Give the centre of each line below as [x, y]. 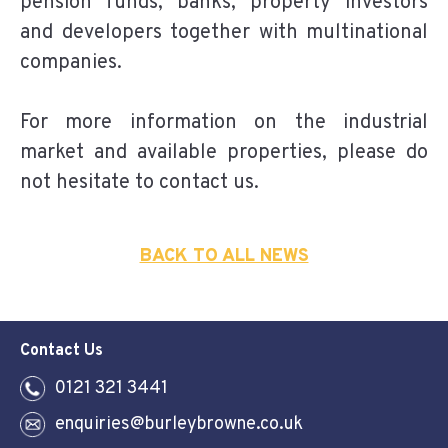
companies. [71, 62]
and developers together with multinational [224, 32]
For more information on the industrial [224, 122]
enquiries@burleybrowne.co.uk [179, 425]
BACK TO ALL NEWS [224, 256]
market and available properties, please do [224, 152]
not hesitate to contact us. [139, 182]
